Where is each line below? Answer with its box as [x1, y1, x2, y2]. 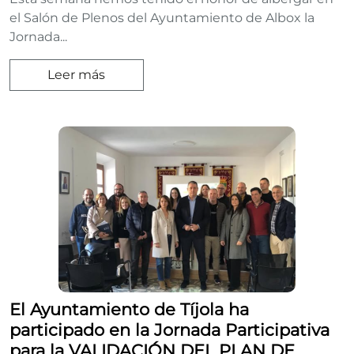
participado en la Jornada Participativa [9, 320, 330, 340]
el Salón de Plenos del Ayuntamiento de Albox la [9, 10, 314, 25]
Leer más [47, 67, 106, 82]
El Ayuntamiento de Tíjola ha [9, 299, 249, 319]
